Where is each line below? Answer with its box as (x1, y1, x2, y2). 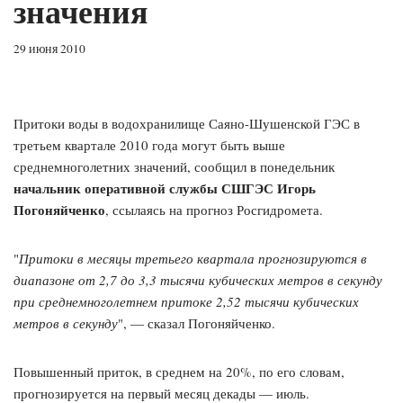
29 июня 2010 (13, 40, 85, 58)
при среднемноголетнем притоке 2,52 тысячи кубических (13, 292, 359, 311)
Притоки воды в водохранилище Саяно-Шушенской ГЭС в (13, 114, 360, 133)
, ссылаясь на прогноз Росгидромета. (105, 201, 323, 219)
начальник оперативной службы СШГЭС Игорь (13, 178, 316, 199)
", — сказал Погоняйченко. (118, 314, 275, 333)
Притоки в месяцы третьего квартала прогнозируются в (19, 249, 367, 268)
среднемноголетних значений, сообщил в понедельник (13, 157, 335, 176)
